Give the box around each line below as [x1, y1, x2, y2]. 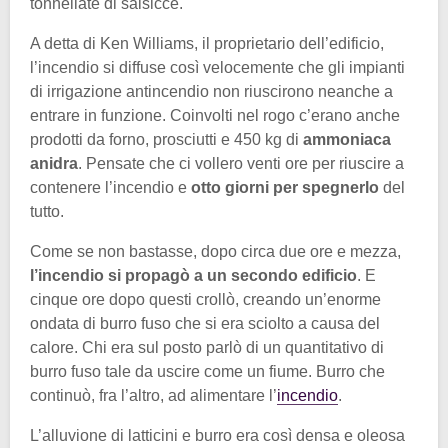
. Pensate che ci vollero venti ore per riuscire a [78, 154, 404, 172]
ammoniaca [299, 130, 391, 148]
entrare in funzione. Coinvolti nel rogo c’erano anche [30, 106, 400, 124]
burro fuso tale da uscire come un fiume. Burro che [30, 362, 385, 380]
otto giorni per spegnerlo [187, 178, 383, 196]
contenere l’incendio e [30, 178, 187, 196]
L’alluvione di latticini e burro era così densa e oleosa [30, 426, 405, 444]
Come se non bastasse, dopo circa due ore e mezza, [30, 242, 401, 260]
